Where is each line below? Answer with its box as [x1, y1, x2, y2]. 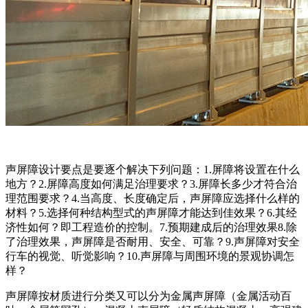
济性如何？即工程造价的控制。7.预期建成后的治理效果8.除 [5, 221, 297, 233]
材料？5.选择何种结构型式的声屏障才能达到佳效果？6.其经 [5, 206, 297, 219]
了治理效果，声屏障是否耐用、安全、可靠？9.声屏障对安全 [5, 235, 300, 247]
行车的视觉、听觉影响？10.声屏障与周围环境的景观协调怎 [5, 250, 294, 262]
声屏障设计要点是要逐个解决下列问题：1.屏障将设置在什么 [5, 163, 300, 175]
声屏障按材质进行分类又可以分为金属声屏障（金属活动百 [5, 289, 291, 302]
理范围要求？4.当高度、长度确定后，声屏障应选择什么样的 [5, 192, 300, 204]
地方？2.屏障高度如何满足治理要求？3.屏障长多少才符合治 [5, 177, 297, 190]
